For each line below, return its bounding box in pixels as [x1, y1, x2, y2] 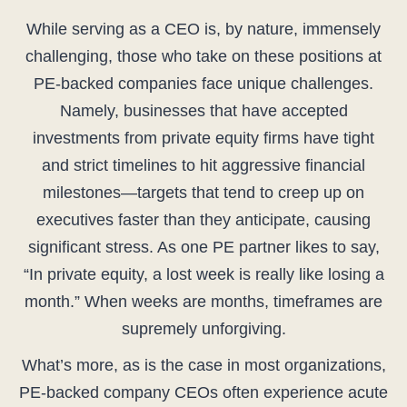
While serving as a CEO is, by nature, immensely [26, 20, 381, 39]
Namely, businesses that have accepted [59, 102, 348, 121]
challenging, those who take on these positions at [25, 47, 382, 66]
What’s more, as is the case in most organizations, [21, 356, 386, 375]
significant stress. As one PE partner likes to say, [27, 238, 380, 257]
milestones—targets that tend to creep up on [43, 184, 364, 203]
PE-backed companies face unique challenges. [34, 74, 373, 94]
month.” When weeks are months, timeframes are [25, 293, 382, 312]
